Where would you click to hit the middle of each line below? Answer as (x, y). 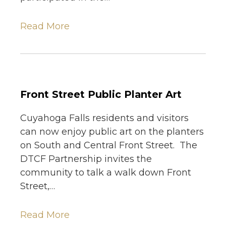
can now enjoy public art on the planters (112, 131)
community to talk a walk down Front (106, 172)
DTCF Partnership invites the (86, 159)
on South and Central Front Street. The (109, 145)
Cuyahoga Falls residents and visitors (104, 118)
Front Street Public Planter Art (101, 94)
